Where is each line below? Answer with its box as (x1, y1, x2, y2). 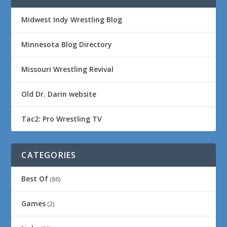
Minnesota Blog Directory (21, 39, 112, 49)
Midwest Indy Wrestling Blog (21, 14, 123, 24)
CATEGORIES (21, 149, 77, 161)
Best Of (21, 173, 49, 183)
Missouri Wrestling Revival (21, 64, 114, 74)
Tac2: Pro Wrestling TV (21, 113, 102, 124)
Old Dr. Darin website (21, 89, 97, 99)
